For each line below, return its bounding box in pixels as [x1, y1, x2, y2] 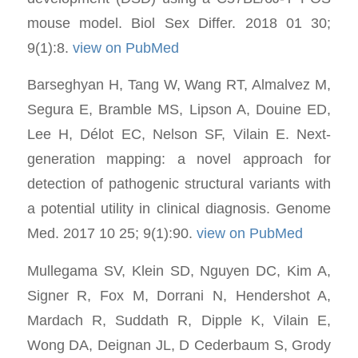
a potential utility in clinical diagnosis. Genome [26, 200, 332, 217]
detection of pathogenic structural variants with [26, 175, 332, 193]
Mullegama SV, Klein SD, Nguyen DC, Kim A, [26, 262, 332, 279]
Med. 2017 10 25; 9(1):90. [26, 225, 197, 242]
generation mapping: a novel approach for [26, 150, 332, 168]
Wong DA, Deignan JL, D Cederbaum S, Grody [26, 336, 332, 353]
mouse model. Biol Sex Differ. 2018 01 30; [26, 14, 332, 31]
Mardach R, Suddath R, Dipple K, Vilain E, [26, 312, 332, 328]
